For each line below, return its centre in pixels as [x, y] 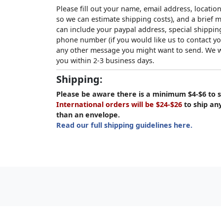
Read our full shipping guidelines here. [124, 125]
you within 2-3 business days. [105, 60]
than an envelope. [88, 115]
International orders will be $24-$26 [119, 104]
